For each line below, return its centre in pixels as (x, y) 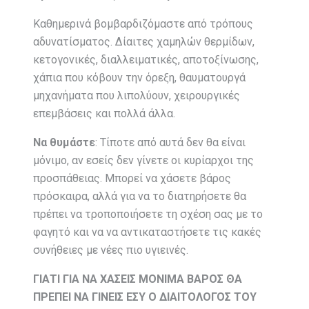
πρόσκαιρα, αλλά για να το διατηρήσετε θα (140, 197)
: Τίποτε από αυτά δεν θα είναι (170, 143)
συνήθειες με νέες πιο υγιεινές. (111, 250)
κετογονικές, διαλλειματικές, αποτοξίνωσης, (146, 60)
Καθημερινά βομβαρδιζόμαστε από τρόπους (143, 24)
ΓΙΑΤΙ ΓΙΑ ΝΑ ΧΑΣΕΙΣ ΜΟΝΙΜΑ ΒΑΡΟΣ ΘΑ (138, 279)
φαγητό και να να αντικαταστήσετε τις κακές (147, 232)
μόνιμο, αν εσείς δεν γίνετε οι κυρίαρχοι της (143, 161)
